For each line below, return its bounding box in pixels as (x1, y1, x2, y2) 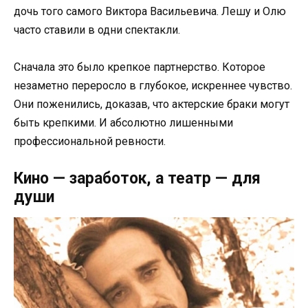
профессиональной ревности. (14, 134, 166, 148)
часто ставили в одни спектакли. (14, 23, 180, 36)
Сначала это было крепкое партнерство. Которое (14, 60, 265, 74)
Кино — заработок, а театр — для (14, 169, 261, 188)
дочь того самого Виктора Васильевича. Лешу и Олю (14, 4, 286, 18)
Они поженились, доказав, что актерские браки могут (14, 97, 289, 111)
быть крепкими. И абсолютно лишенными (14, 115, 233, 129)
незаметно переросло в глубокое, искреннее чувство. (14, 78, 292, 92)
